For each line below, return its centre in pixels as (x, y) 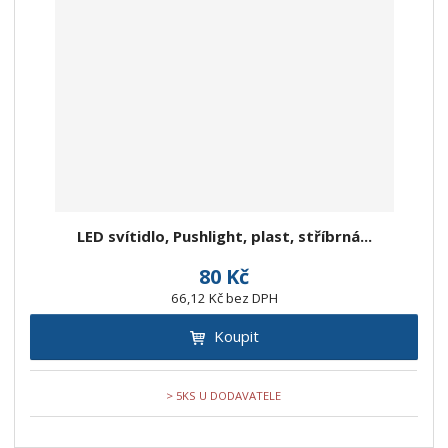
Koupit (236, 336)
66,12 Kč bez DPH (224, 298)
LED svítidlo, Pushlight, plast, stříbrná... (224, 236)
